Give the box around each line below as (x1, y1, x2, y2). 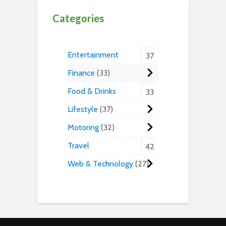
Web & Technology (68, 159, 133, 169)
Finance (68, 68, 95, 78)
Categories (52, 12, 104, 25)
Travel (68, 141, 89, 151)
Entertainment (68, 50, 119, 60)
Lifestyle (68, 104, 98, 115)
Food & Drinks (68, 86, 116, 96)
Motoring (68, 123, 99, 133)
